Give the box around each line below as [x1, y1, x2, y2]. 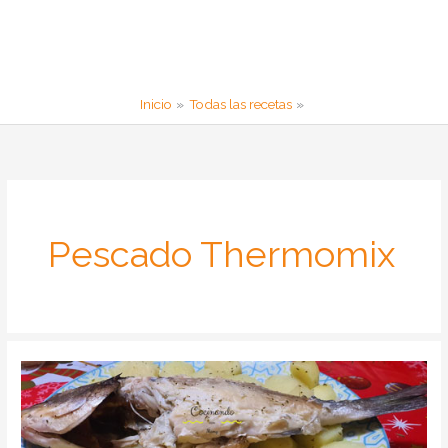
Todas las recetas [188, 96, 292, 113]
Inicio [140, 96, 173, 113]
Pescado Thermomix [48, 232, 396, 276]
